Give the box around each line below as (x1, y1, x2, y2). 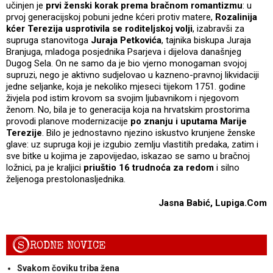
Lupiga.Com (215, 197, 267, 208)
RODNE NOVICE (30, 238, 106, 252)
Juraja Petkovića (91, 34, 161, 46)
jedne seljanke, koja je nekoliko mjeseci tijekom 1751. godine (6, 80, 246, 92)
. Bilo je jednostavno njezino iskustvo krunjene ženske (42, 127, 255, 138)
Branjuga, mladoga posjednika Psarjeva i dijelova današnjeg (6, 46, 241, 57)
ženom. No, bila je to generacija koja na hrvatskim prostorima (6, 104, 250, 115)
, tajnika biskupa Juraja (161, 34, 251, 46)
